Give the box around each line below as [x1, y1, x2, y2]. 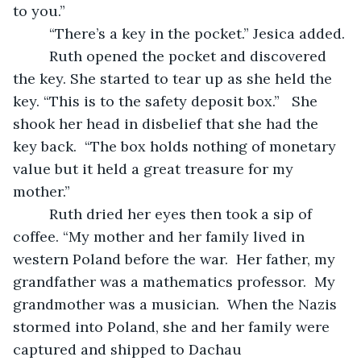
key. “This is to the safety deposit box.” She [13, 91, 322, 110]
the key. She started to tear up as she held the [13, 68, 336, 88]
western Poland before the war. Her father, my [13, 249, 339, 268]
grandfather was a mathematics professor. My [13, 272, 339, 291]
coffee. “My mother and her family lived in [13, 226, 309, 246]
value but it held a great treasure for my [13, 159, 297, 178]
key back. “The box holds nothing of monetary [13, 136, 340, 156]
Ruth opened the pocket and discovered [29, 46, 49, 65]
